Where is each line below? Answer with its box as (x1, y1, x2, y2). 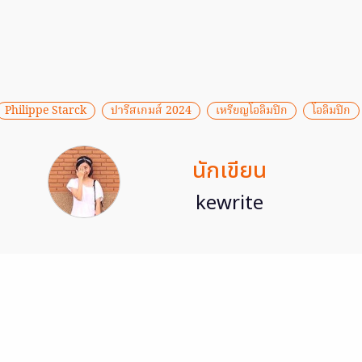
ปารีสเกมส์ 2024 (111, 101, 192, 120)
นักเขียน (192, 154, 267, 187)
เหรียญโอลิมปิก (216, 101, 288, 120)
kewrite (196, 188, 263, 218)
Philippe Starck (5, 101, 86, 120)
